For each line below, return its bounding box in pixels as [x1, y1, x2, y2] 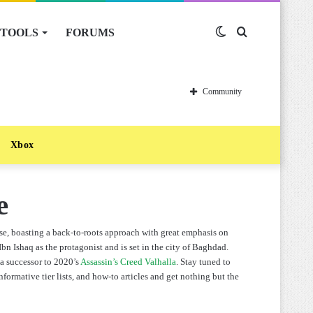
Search [247, 27, 277, 38]
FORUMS [66, 27, 115, 38]
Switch [226, 27, 257, 38]
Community [203, 87, 242, 96]
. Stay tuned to [176, 256, 231, 267]
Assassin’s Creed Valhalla [80, 256, 176, 267]
